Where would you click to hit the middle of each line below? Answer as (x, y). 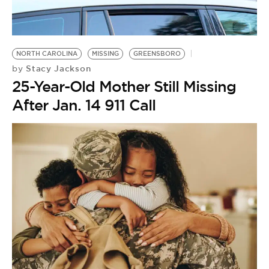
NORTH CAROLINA (47, 54)
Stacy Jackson (57, 68)
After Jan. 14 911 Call (84, 105)
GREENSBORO (157, 54)
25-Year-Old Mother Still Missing (124, 86)
